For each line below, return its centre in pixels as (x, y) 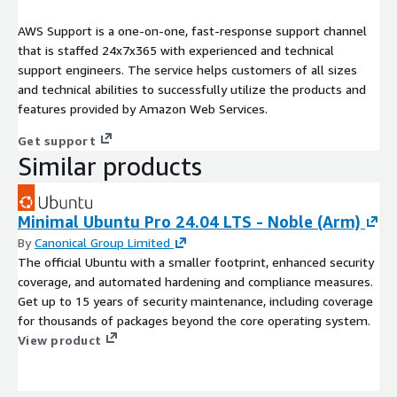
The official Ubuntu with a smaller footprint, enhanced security (196, 262)
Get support (57, 141)
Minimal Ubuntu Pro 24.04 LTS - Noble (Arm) (189, 222)
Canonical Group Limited (102, 243)
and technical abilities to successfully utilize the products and (192, 90)
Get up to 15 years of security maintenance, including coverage (195, 301)
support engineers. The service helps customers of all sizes (187, 70)
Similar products (110, 167)
